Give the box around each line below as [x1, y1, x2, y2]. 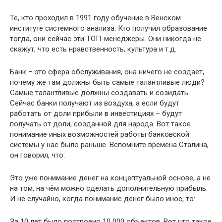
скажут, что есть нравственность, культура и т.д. [10, 44, 176, 54]
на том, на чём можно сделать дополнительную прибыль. [10, 183, 208, 193]
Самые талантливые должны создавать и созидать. [10, 88, 190, 97]
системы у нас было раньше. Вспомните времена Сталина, [10, 140, 209, 149]
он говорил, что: [10, 150, 65, 160]
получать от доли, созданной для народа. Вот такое [10, 119, 191, 128]
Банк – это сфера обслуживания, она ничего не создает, [10, 67, 204, 76]
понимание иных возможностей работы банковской [10, 129, 189, 139]
